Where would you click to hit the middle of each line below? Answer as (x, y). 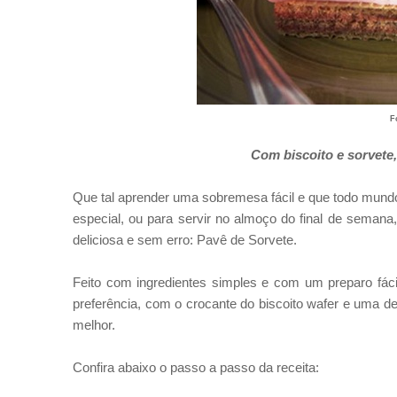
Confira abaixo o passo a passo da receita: (196, 367)
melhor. (94, 325)
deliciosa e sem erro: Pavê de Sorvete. (185, 240)
